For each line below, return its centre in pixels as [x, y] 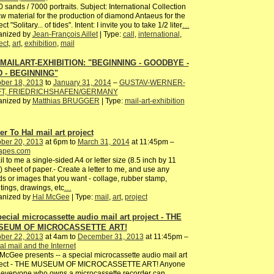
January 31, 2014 [82, 83]
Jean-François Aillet [65, 34]
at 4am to [60, 236]
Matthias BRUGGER [66, 101]
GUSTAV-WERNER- [152, 83]
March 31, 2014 [103, 142]
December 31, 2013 [110, 236]
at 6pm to [60, 142]
